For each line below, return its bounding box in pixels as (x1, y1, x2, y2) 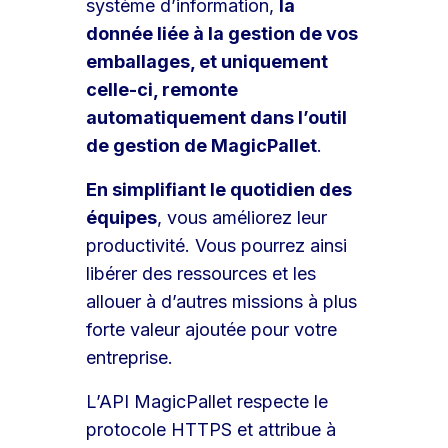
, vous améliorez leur (157, 207, 328, 229)
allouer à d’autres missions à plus (86, 291, 358, 313)
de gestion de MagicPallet (86, 135, 318, 157)
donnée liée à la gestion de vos (86, 23, 359, 45)
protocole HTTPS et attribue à (86, 419, 337, 441)
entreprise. (86, 347, 174, 369)
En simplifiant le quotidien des (86, 179, 353, 201)
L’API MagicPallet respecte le (86, 391, 329, 413)
